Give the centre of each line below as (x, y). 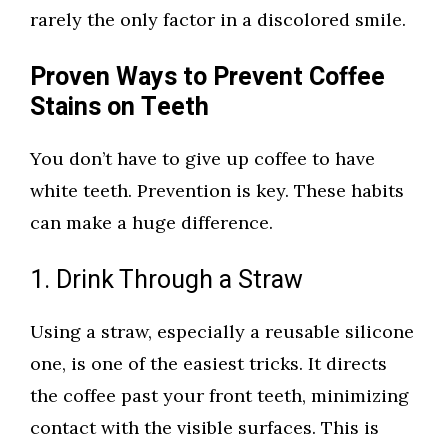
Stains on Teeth (119, 108)
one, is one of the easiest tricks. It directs (208, 364)
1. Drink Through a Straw (166, 281)
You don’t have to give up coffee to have (202, 159)
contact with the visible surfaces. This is (204, 428)
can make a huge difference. (151, 223)
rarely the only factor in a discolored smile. (218, 20)
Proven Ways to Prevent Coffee (207, 78)
